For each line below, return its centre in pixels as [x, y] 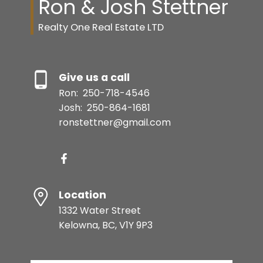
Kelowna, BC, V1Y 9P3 [105, 225]
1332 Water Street [100, 210]
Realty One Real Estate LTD [101, 28]
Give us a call [94, 77]
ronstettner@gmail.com [114, 122]
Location [82, 195]
